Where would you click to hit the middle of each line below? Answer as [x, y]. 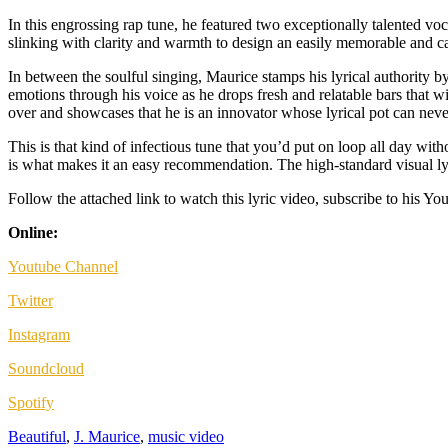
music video [186, 436]
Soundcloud [46, 368]
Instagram [39, 334]
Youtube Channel [63, 266]
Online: [33, 232]
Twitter [30, 300]
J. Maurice [107, 436]
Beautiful [37, 436]
